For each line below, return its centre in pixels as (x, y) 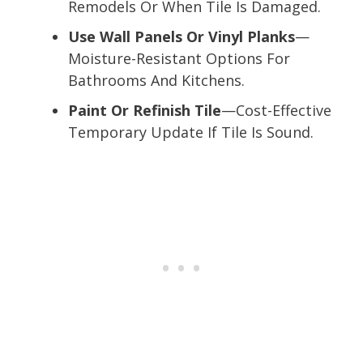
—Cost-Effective (276, 110)
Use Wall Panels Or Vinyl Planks (181, 36)
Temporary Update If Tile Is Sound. (191, 132)
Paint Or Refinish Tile (145, 110)
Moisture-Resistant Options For (179, 58)
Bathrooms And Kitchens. (156, 80)
